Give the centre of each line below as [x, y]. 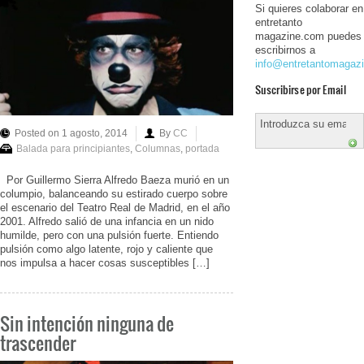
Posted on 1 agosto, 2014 [71, 134]
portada [202, 149]
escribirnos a [285, 50]
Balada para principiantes [73, 149]
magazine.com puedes [308, 36]
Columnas [158, 149]
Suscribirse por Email [300, 89]
